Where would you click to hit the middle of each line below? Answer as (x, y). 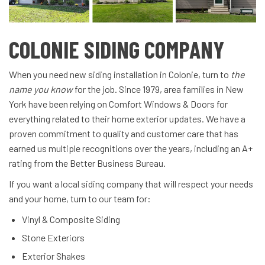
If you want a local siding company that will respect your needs (131, 184)
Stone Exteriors (53, 238)
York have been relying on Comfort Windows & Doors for (118, 104)
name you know (41, 89)
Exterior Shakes (54, 256)
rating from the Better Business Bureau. (87, 163)
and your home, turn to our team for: (80, 199)
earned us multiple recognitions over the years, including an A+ (131, 148)
